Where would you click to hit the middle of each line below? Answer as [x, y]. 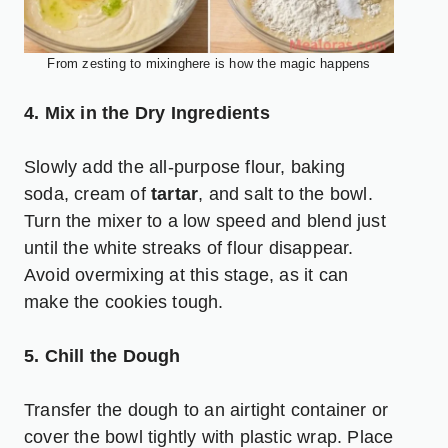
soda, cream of [87, 193]
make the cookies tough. [124, 301]
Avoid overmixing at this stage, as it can [186, 274]
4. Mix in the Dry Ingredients [147, 112]
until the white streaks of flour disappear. [189, 247]
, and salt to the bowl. [285, 193]
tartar [175, 193]
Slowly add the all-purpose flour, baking [185, 166]
